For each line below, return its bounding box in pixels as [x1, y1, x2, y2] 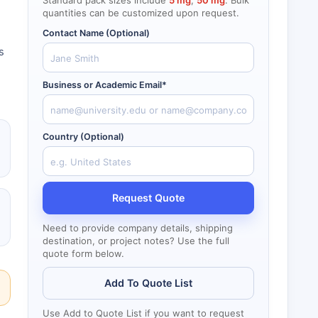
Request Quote [112, 192, 185, 204]
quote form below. [43, 248, 124, 259]
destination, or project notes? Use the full [43, 235, 229, 246]
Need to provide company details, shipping [43, 222, 233, 234]
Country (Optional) [43, 131, 124, 142]
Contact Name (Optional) [43, 28, 150, 38]
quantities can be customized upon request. [43, 7, 239, 18]
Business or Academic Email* [43, 79, 167, 90]
